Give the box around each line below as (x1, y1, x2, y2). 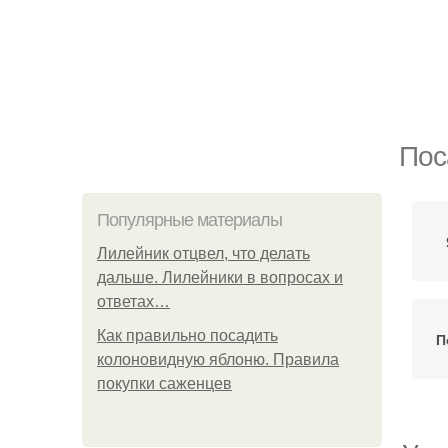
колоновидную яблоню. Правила (97, 351, 339, 368)
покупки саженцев (97, 375, 232, 392)
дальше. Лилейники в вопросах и (97, 269, 343, 286)
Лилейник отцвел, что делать (97, 245, 310, 262)
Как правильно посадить (97, 327, 278, 344)
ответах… (97, 293, 170, 310)
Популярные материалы (97, 210, 282, 230)
